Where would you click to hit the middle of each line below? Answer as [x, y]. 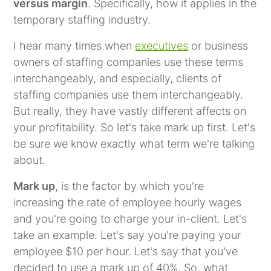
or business [218, 45]
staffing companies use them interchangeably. [129, 94]
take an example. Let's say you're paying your [127, 235]
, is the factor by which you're [130, 186]
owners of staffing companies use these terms [129, 62]
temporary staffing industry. [82, 19]
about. [30, 160]
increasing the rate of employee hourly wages [128, 202]
